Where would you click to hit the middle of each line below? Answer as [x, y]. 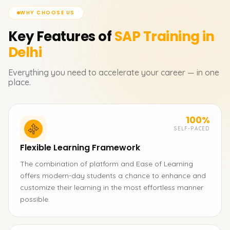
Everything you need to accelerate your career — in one [114, 72]
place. [20, 82]
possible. [35, 199]
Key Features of [60, 36]
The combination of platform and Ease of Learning [107, 164]
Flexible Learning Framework [80, 148]
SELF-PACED [192, 129]
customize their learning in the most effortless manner [112, 187]
